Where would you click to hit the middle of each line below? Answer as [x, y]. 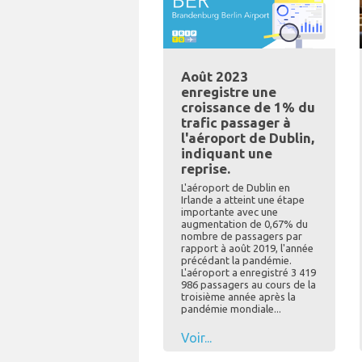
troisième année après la [238, 297]
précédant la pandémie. [236, 261]
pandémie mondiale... [231, 309]
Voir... [196, 338]
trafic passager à [236, 123]
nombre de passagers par [242, 236]
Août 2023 [215, 77]
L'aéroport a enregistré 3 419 [248, 273]
